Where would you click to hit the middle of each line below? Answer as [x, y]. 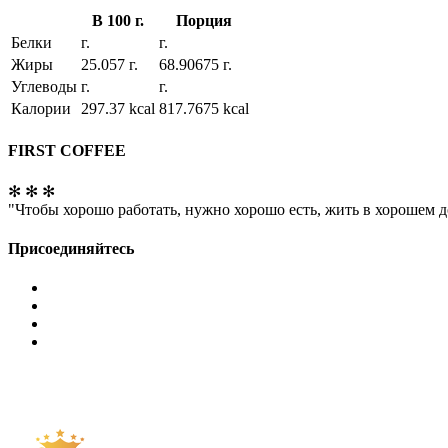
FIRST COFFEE [67, 151]
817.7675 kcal [204, 109]
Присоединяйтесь [71, 248]
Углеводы [44, 87]
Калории [41, 109]
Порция [204, 21]
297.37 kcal [118, 109]
